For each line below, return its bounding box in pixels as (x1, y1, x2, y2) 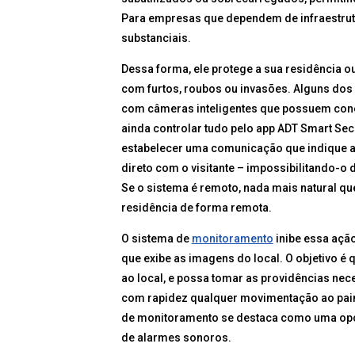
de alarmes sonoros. (120, 331, 231, 344)
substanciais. (120, 32, 191, 44)
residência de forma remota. (120, 201, 272, 214)
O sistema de (120, 232, 192, 245)
